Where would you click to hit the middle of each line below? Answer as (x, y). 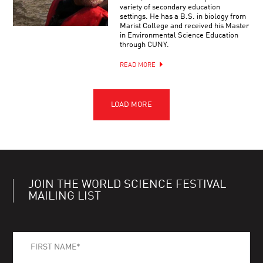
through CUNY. (144, 45)
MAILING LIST (65, 196)
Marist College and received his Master (184, 26)
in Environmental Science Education (179, 35)
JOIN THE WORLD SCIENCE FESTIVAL (127, 185)
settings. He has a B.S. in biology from (183, 16)
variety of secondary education (170, 7)
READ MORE (137, 65)
